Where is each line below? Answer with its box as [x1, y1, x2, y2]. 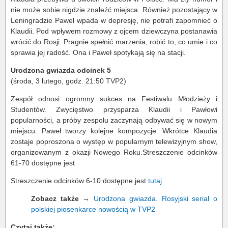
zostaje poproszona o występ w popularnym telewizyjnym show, [11, 137, 217, 146]
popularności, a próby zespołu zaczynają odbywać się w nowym [11, 116, 217, 125]
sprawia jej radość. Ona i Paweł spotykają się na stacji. [11, 48, 186, 57]
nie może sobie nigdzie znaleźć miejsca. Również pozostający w [11, 6, 217, 14]
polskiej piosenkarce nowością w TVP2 [31, 205, 155, 214]
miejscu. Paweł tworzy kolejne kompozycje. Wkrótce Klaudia [11, 127, 217, 135]
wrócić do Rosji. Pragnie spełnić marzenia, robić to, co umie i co [11, 38, 217, 46]
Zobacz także [31, 194, 79, 203]
